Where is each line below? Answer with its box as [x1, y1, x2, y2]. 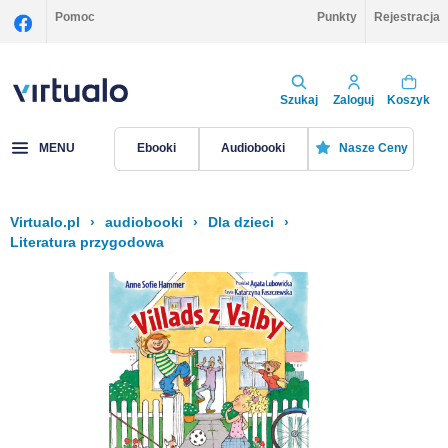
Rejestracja [374, 10, 440, 24]
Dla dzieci [208, 214, 274, 230]
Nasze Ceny [338, 141, 408, 156]
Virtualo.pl [10, 214, 80, 230]
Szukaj [279, 92, 318, 107]
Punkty [317, 10, 357, 24]
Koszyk [387, 92, 430, 107]
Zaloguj [333, 92, 374, 107]
